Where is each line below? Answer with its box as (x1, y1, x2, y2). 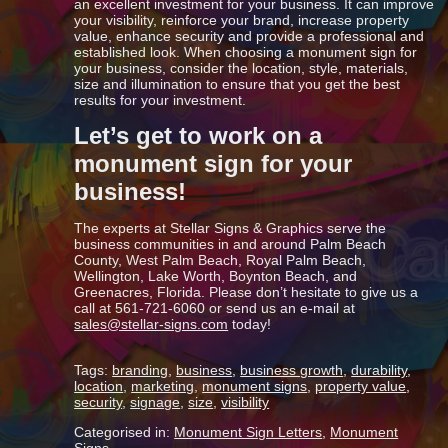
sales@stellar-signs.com (74, 315, 229, 332)
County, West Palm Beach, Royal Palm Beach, (74, 251, 367, 268)
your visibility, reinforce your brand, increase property (74, 11, 410, 28)
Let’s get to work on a (74, 121, 323, 149)
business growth (240, 361, 344, 378)
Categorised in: (74, 423, 175, 440)
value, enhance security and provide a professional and (74, 27, 425, 44)
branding (112, 361, 169, 378)
